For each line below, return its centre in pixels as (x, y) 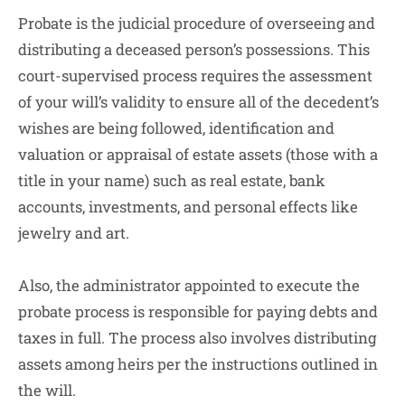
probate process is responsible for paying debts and (198, 311)
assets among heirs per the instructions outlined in (198, 363)
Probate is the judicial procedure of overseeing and (197, 24)
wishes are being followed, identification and (176, 128)
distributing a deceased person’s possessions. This (194, 50)
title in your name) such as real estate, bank (172, 181)
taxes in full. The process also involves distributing (197, 337)
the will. (47, 390)
